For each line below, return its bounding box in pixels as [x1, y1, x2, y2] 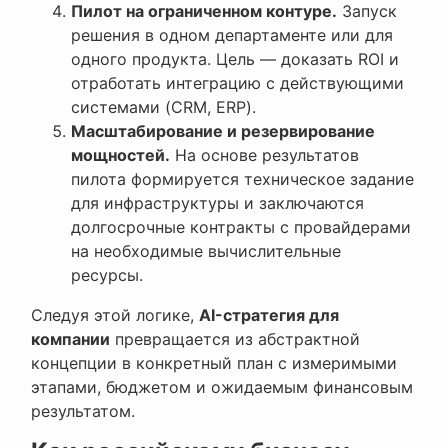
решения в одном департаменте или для [71, 25, 393, 46]
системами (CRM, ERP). [71, 97, 256, 118]
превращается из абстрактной [110, 329, 360, 350]
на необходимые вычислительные [71, 241, 341, 262]
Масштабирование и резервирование [71, 121, 375, 142]
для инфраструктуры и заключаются [71, 193, 364, 214]
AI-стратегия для [199, 305, 339, 326]
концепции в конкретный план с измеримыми [31, 353, 397, 374]
